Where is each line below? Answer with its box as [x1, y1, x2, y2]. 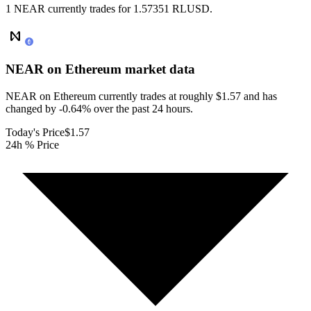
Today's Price [6, 126, 65, 138]
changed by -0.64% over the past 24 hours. [6, 102, 193, 115]
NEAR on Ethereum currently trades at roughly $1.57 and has [6, 90, 277, 102]
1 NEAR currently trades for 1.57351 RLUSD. [6, 3, 212, 15]
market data [121, 62, 195, 77]
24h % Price [6, 138, 59, 151]
